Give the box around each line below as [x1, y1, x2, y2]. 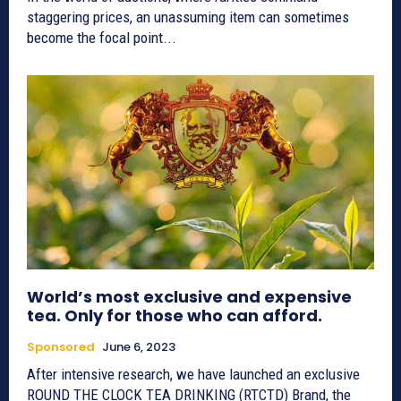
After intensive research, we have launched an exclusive [27, 365, 360, 384]
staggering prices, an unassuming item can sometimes [27, 7, 349, 26]
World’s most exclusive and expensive [27, 286, 352, 309]
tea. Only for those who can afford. [27, 304, 322, 328]
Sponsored [27, 338, 95, 356]
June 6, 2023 [102, 338, 175, 356]
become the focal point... [27, 28, 176, 47]
